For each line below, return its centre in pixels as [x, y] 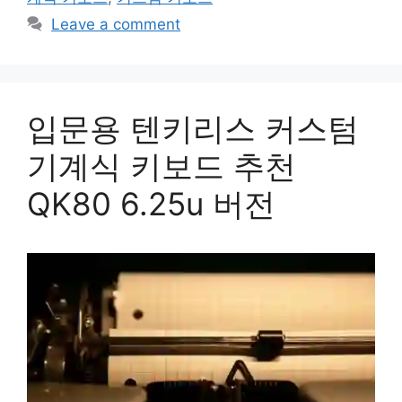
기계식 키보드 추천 [162, 166]
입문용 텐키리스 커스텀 [193, 129]
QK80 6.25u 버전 [151, 204]
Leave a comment [116, 25]
